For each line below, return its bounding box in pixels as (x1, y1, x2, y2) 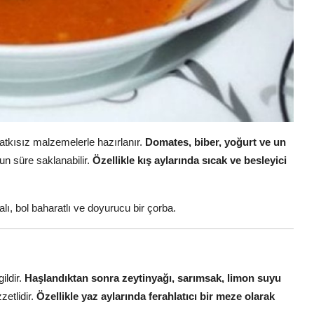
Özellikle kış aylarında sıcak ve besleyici (93, 153, 287, 166)
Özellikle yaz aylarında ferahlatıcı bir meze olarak (36, 289, 275, 302)
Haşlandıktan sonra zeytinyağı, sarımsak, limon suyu (25, 271, 281, 284)
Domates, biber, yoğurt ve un (145, 135, 286, 148)
